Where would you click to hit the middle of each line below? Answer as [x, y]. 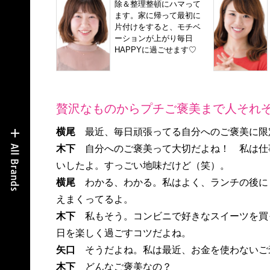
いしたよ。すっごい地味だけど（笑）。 [143, 166]
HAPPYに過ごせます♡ [155, 49]
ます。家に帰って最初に [157, 15]
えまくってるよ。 [94, 199]
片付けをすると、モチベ [157, 27]
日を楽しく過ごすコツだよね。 [123, 233]
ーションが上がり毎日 [153, 38]
